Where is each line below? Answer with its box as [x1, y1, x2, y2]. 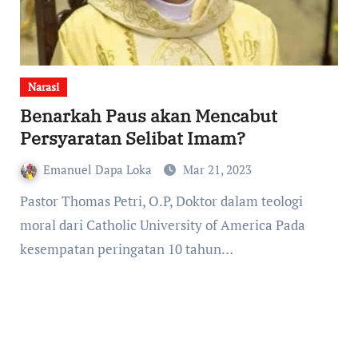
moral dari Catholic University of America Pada [19, 215, 305, 234]
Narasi [27, 78, 59, 94]
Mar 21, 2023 [182, 161, 252, 177]
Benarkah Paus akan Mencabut [19, 103, 277, 127]
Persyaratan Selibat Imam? [19, 125, 245, 149]
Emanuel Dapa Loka [42, 161, 155, 177]
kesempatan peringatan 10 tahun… [19, 239, 233, 258]
